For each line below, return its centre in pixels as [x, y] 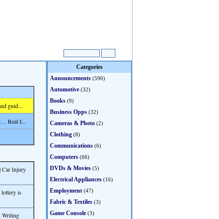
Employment [66, 191]
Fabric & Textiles [71, 202]
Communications [71, 146]
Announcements [70, 78]
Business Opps [68, 112]
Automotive [65, 89]
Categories [89, 67]
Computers [64, 157]
